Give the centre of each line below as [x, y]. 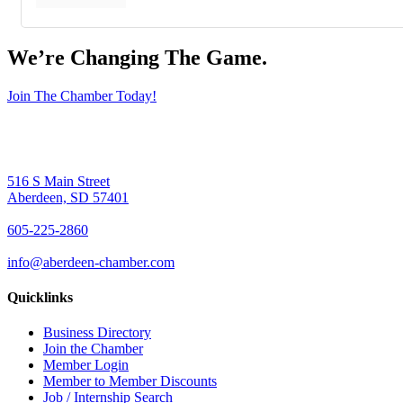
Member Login [86, 365]
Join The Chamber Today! [82, 95]
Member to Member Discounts [130, 381]
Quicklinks [40, 297]
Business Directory [97, 333]
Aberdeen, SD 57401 [68, 197]
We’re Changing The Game [134, 57]
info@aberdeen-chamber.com [91, 262]
